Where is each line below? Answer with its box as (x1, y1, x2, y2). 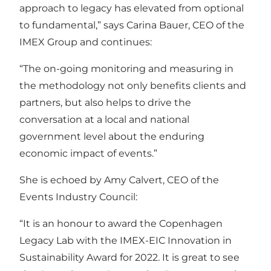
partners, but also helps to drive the (19, 96, 191, 108)
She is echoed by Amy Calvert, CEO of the (19, 174, 219, 186)
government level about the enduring (19, 130, 204, 142)
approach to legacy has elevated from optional (19, 2, 244, 14)
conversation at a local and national (19, 113, 189, 125)
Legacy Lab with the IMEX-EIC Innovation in (19, 234, 232, 246)
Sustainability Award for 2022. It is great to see (19, 251, 240, 263)
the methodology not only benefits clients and (19, 79, 246, 91)
